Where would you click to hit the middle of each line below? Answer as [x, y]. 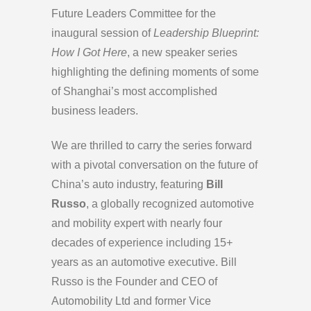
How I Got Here [89, 53]
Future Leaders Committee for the [134, 14]
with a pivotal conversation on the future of [154, 165]
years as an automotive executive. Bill [144, 262]
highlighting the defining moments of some [155, 72]
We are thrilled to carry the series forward [152, 146]
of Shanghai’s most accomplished [134, 92]
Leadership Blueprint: [206, 33]
